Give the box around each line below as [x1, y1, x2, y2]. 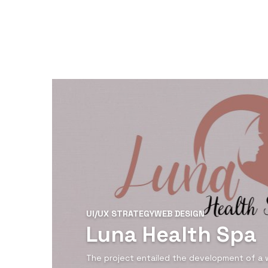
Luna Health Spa [86, 220, 257, 248]
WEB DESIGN [154, 208, 205, 219]
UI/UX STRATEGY [86, 208, 154, 219]
